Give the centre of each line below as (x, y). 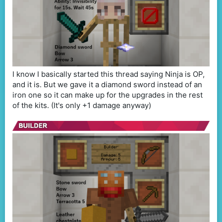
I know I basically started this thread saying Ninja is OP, (109, 74)
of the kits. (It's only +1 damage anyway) (82, 105)
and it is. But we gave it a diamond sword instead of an (107, 84)
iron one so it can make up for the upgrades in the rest (108, 95)
